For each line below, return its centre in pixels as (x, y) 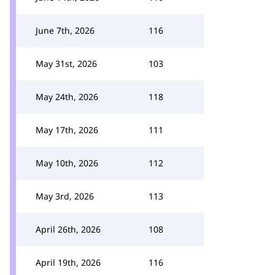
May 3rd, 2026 (65, 196)
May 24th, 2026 (67, 97)
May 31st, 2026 (66, 64)
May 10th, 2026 (67, 163)
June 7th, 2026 (65, 30)
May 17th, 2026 (67, 130)
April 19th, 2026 (68, 262)
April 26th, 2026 (68, 229)
